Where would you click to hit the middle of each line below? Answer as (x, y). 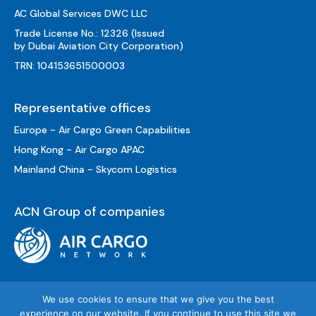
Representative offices (83, 108)
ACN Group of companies (90, 212)
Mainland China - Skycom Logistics (96, 170)
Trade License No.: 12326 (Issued (89, 34)
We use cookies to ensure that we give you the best (158, 299)
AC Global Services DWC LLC (81, 14)
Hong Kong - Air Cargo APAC (79, 150)
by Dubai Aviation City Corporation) (99, 46)
